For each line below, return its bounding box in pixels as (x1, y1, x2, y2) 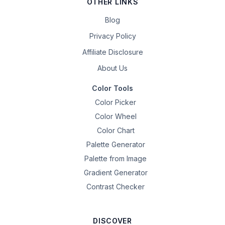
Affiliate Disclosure (82, 48, 143, 56)
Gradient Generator (83, 168, 148, 177)
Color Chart (96, 126, 135, 135)
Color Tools (92, 84, 133, 92)
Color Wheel (94, 112, 137, 121)
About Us (97, 64, 128, 72)
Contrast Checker (86, 182, 145, 191)
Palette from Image (84, 154, 147, 163)
